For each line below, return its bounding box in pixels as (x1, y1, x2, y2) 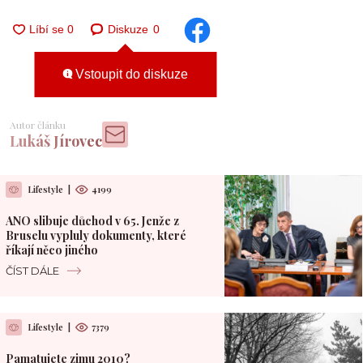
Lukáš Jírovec (10, 130, 102, 151)
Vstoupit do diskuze (72, 67, 188, 82)
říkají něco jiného (5, 241, 98, 258)
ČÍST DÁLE (5, 263, 59, 277)
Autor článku (10, 117, 66, 131)
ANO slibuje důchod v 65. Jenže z (5, 212, 179, 228)
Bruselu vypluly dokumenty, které (5, 227, 186, 243)
